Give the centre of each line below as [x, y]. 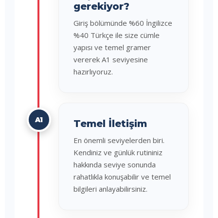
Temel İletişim [110, 124]
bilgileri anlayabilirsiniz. [110, 189]
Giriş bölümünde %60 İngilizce [123, 23]
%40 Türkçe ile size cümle [117, 35]
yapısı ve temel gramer [112, 47]
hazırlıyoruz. [93, 72]
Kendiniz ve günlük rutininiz [118, 152]
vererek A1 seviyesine [111, 59]
